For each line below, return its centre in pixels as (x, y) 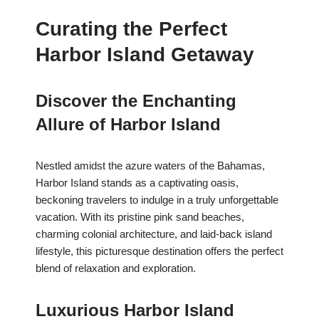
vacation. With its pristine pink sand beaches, (140, 217)
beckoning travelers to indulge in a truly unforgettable (157, 200)
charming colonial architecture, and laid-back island (154, 234)
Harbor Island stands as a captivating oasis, (137, 183)
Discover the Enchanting (136, 101)
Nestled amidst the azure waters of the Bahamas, (150, 166)
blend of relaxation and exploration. (116, 268)
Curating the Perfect (131, 29)
